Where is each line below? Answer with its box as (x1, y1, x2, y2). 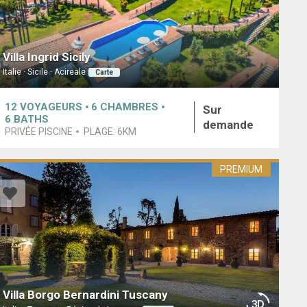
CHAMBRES (99, 100, 158, 113)
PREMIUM (219, 164, 262, 175)
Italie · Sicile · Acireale (2, 67, 86, 77)
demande (202, 117, 254, 132)
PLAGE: (83, 125, 117, 137)
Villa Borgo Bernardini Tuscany (2, 287, 168, 302)
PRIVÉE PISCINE (4, 125, 73, 137)
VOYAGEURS (19, 100, 82, 113)
